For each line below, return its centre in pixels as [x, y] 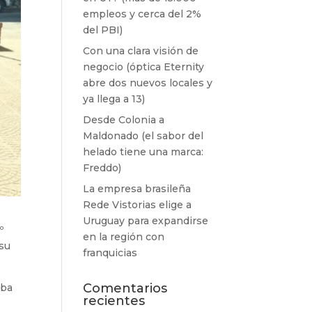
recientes [114, 301]
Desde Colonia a [124, 120]
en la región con [124, 237]
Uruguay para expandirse [146, 221]
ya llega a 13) [114, 99]
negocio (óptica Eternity [144, 67]
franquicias [110, 253]
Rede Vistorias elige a [138, 205]
